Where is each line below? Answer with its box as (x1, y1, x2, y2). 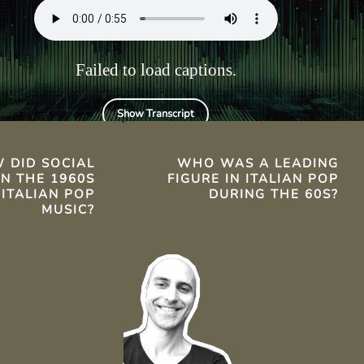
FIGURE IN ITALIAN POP (167, 171, 339, 188)
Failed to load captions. (75, 60, 236, 80)
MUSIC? (41, 201, 95, 219)
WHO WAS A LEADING (176, 155, 339, 172)
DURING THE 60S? (208, 186, 339, 203)
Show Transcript (117, 106, 195, 122)
